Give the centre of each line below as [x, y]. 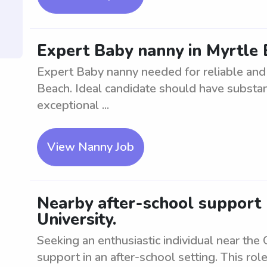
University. [77, 220]
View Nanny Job [91, 147]
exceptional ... [73, 105]
